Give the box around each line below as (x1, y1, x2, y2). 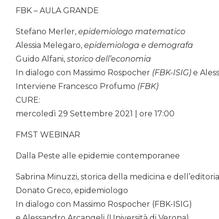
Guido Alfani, (16, 54, 65, 64)
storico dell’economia (65, 54, 151, 64)
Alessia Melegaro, (16, 40, 84, 50)
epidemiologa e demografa (84, 40, 193, 50)
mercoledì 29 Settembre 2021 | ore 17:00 (16, 109, 175, 118)
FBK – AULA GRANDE (16, 5, 99, 15)
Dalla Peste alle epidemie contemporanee (16, 151, 180, 160)
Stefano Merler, (16, 26, 78, 36)
